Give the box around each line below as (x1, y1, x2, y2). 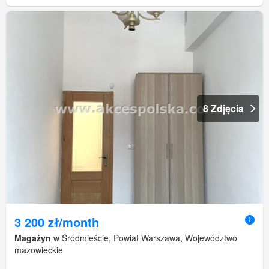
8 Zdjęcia (203, 101, 244, 116)
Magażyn (14, 232, 51, 244)
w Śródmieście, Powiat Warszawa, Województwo (51, 232, 237, 244)
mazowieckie (14, 244, 63, 256)
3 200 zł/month (14, 213, 99, 231)
